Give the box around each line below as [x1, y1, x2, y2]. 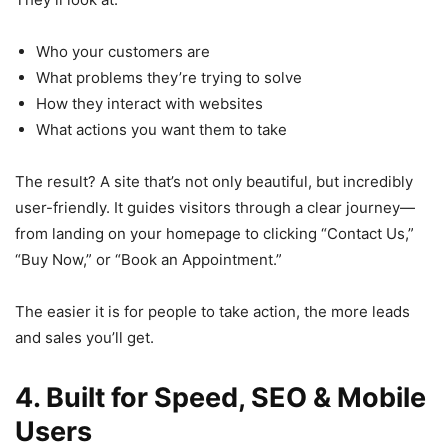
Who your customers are [36, 41, 210, 61]
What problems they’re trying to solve [36, 67, 302, 87]
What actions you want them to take [36, 119, 287, 139]
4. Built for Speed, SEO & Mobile [15, 380, 426, 414]
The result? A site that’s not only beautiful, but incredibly [15, 171, 413, 191]
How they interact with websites [36, 93, 263, 113]
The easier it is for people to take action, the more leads [15, 301, 410, 321]
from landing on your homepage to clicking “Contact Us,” [15, 223, 414, 243]
